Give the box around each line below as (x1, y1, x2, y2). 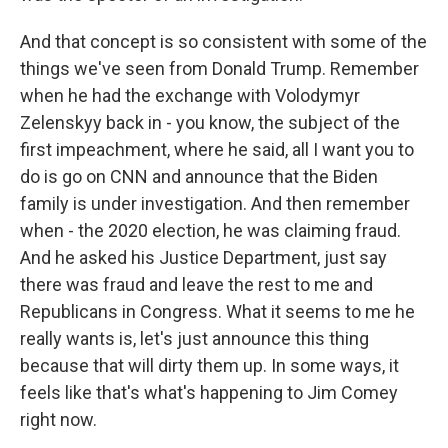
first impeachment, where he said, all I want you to (20, 139, 414, 160)
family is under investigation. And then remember (20, 193, 410, 214)
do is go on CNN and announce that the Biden (20, 166, 378, 187)
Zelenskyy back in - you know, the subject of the (20, 112, 400, 133)
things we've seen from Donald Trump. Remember (20, 58, 419, 79)
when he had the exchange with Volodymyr (20, 85, 360, 106)
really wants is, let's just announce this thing (20, 328, 369, 349)
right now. (20, 409, 97, 430)
